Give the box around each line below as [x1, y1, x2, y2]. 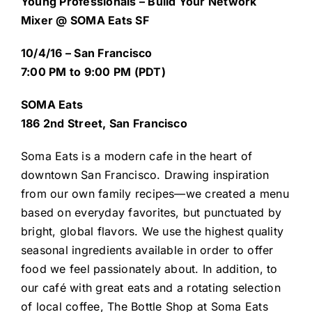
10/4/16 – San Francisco [20, 46, 153, 61]
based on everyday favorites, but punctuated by [20, 205, 282, 220]
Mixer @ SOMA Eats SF [20, 13, 149, 28]
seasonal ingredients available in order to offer [20, 243, 274, 258]
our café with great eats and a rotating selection [20, 281, 281, 295]
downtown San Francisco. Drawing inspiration [20, 168, 270, 182]
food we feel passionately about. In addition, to [20, 262, 278, 276]
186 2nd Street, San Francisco [20, 116, 187, 131]
